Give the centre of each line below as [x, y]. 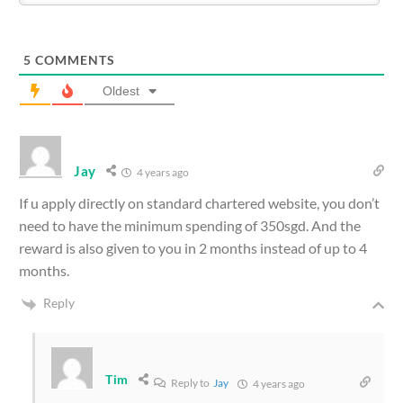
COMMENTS [73, 60]
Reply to [192, 382]
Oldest [121, 91]
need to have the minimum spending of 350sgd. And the [190, 226]
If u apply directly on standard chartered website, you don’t [199, 203]
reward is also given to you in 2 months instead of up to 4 [193, 248]
